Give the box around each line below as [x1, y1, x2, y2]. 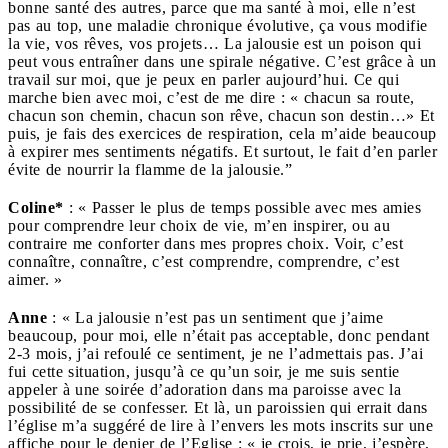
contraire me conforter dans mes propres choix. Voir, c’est [8, 235, 403, 253]
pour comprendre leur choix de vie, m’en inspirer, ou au [8, 217, 390, 235]
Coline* [8, 199, 64, 217]
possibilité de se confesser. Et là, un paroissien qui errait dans [8, 399, 428, 417]
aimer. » [8, 271, 63, 289]
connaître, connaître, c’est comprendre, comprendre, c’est [8, 253, 399, 271]
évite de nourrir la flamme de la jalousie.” [8, 161, 292, 179]
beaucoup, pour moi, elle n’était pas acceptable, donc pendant [8, 327, 430, 345]
